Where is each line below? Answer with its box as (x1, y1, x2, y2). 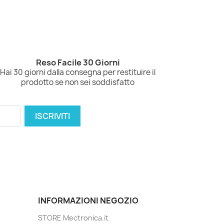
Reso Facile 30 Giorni (35, 57, 120, 68)
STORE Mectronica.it (38, 213, 108, 223)
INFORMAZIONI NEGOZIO (38, 195, 138, 206)
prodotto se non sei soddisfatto (21, 77, 135, 88)
